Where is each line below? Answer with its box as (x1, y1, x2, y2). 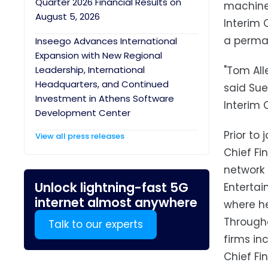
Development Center (35, 106, 130, 119)
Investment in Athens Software (35, 92, 174, 105)
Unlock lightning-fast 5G (35, 179, 188, 196)
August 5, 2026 (35, 10, 100, 23)
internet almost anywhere (35, 194, 197, 211)
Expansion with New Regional (35, 49, 162, 62)
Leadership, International (35, 63, 145, 76)
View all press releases (35, 130, 124, 142)
